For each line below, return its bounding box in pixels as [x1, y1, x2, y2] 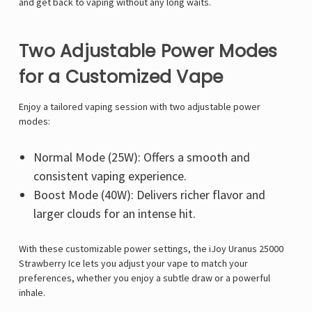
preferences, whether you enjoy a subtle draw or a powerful [19, 272, 270, 285]
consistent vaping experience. [33, 168, 187, 185]
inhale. [19, 286, 45, 299]
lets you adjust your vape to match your [81, 257, 248, 270]
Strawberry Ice [19, 257, 81, 270]
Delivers [133, 187, 180, 203]
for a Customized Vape [19, 65, 224, 90]
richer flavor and [180, 187, 265, 203]
